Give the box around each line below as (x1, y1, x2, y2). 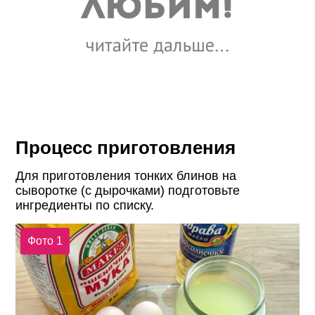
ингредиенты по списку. (15, 198, 155, 212)
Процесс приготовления (15, 137, 236, 157)
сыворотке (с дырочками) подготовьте (15, 183, 240, 198)
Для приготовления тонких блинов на (15, 168, 237, 183)
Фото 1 (27, 235, 63, 247)
